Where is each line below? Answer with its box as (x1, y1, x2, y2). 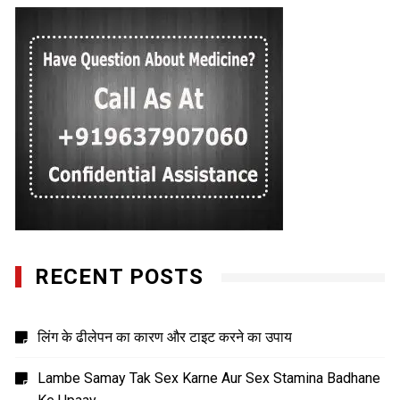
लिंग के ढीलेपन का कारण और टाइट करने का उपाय (37, 329, 293, 346)
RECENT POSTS (35, 264, 204, 290)
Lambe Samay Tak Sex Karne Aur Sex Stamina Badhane (37, 370, 381, 387)
